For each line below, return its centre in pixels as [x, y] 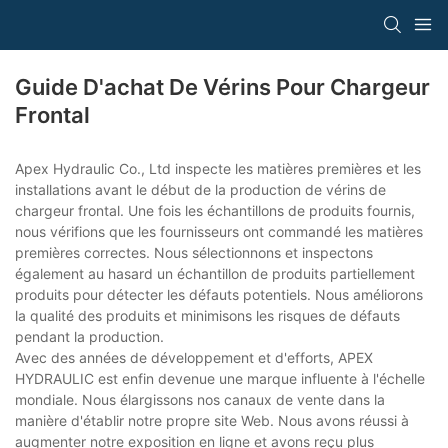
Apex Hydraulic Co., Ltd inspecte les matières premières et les [218, 169]
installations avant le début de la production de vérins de [200, 190]
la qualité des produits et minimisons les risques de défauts [207, 316]
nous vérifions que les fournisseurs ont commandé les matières [219, 232]
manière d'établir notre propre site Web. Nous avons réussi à [212, 421]
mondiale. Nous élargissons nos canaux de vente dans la [200, 400]
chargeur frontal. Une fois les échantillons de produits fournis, [215, 211]
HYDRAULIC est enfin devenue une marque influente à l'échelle [220, 379]
